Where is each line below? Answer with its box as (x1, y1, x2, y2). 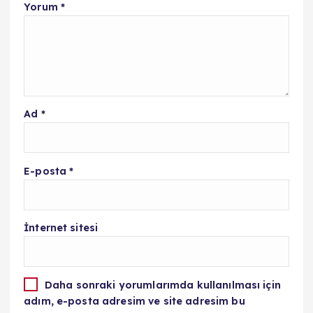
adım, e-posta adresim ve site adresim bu (24, 295, 245, 308)
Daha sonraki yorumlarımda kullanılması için (44, 278, 281, 291)
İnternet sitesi (24, 221, 99, 234)
